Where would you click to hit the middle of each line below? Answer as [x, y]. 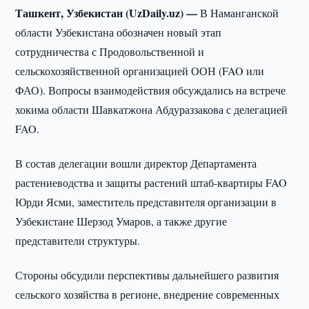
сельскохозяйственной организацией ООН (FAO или [140, 71]
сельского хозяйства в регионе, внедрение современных [148, 294]
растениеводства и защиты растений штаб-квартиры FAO [151, 182]
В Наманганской [240, 13]
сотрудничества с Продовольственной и [110, 51]
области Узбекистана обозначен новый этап [119, 32]
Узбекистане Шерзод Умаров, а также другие [121, 221]
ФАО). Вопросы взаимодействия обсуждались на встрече [151, 90]
